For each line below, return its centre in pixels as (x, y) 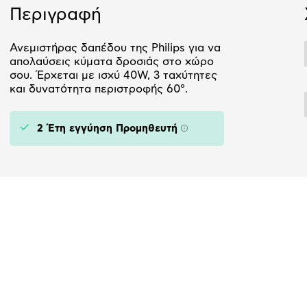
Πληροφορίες (216, 133)
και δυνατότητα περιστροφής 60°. (99, 89)
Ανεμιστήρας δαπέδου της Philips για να (115, 48)
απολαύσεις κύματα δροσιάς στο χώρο (112, 62)
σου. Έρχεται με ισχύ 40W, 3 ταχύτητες (113, 76)
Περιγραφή (56, 15)
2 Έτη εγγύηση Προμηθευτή (107, 129)
